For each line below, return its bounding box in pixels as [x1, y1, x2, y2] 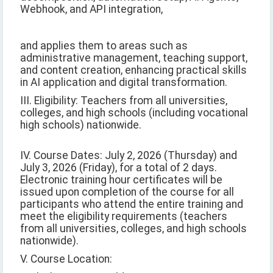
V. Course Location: [20, 253, 112, 266]
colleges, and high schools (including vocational [20, 107, 248, 119]
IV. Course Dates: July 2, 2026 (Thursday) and [20, 149, 237, 162]
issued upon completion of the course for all [20, 186, 234, 199]
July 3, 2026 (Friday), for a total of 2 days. [20, 161, 217, 174]
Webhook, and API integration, [20, 3, 163, 16]
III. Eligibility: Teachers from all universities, [20, 94, 227, 107]
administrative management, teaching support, [20, 52, 247, 65]
